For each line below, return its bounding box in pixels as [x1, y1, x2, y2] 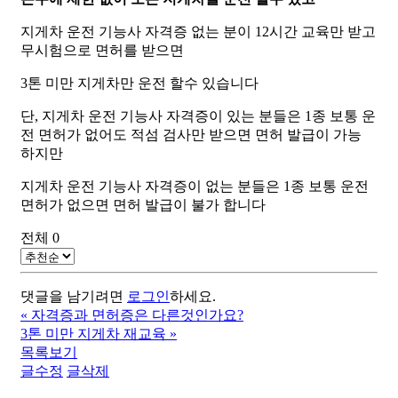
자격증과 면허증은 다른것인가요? [30, 306, 243, 322]
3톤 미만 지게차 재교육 [20, 325, 166, 341]
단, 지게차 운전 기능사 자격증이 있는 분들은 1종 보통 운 [20, 107, 376, 123]
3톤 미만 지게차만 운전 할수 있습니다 [20, 75, 259, 91]
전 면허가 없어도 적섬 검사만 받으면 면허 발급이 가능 [20, 126, 362, 142]
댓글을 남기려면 [20, 288, 127, 304]
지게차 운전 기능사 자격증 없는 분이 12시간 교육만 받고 [20, 23, 376, 39]
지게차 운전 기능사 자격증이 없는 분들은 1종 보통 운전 [20, 178, 369, 194]
